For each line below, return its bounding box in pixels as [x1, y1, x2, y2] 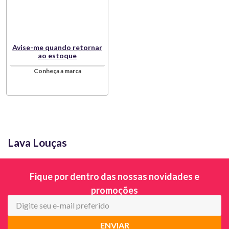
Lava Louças [8, 136, 67, 149]
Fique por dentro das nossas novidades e [30, 171, 199, 182]
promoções [91, 185, 138, 196]
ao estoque [38, 51, 77, 60]
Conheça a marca [33, 66, 81, 75]
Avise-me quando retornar [12, 42, 102, 52]
